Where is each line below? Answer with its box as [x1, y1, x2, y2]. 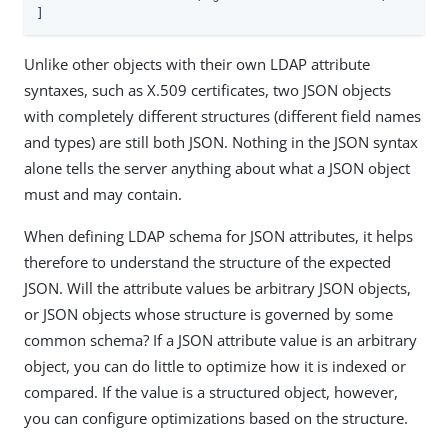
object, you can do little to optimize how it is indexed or [24, 355, 406, 376]
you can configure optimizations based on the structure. [24, 407, 408, 428]
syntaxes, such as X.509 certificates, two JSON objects [24, 79, 391, 100]
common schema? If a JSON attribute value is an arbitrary [24, 329, 417, 350]
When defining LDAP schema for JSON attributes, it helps [24, 225, 413, 246]
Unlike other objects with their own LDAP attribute [24, 53, 370, 74]
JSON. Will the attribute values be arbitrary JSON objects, [24, 277, 411, 298]
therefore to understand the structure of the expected [24, 251, 391, 272]
